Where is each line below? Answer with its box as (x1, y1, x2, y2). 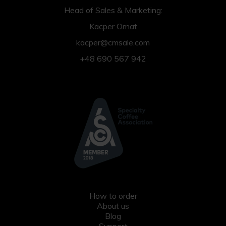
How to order (89, 191, 137, 201)
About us (97, 201, 129, 211)
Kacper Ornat (89, 21, 137, 32)
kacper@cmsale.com (76, 37, 150, 48)
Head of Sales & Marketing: (64, 5, 162, 16)
